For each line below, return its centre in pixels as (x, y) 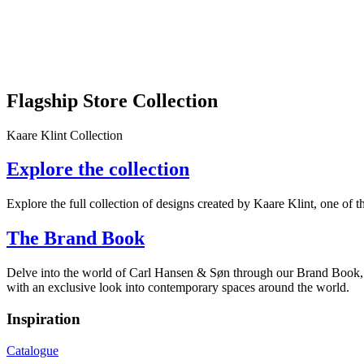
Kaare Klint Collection (65, 135)
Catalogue (32, 350)
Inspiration (43, 318)
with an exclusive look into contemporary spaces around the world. (178, 288)
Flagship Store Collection (112, 100)
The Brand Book (76, 238)
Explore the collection (98, 169)
